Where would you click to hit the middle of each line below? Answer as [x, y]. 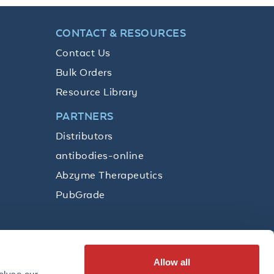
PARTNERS [85, 116]
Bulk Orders [84, 72]
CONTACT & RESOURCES [121, 33]
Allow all [172, 262]
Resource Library [97, 92]
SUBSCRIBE [193, 264]
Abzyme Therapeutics [109, 175]
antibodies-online [100, 155]
